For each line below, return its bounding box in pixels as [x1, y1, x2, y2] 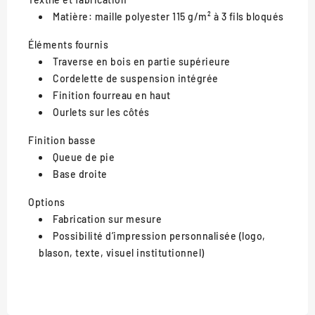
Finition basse [28, 134, 96, 146]
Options [28, 195, 65, 208]
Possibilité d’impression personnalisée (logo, [53, 229, 266, 242]
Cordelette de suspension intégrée [53, 72, 219, 84]
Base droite [53, 167, 108, 180]
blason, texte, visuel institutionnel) [39, 246, 205, 259]
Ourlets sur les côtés [53, 105, 150, 118]
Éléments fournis [28, 38, 108, 51]
